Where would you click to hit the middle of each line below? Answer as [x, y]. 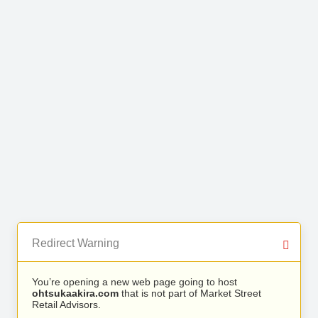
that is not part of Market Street [190, 293]
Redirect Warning [76, 243]
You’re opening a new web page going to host [135, 282]
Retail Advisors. [66, 305]
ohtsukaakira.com [75, 293]
